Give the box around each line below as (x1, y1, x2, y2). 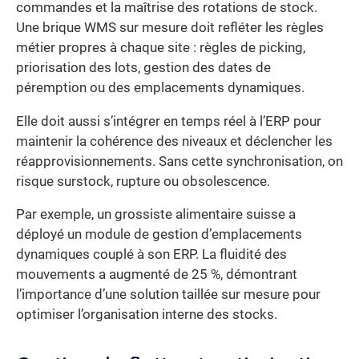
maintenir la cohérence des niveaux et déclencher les (16, 133, 333, 149)
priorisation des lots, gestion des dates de (16, 60, 271, 76)
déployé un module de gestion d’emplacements (16, 227, 302, 243)
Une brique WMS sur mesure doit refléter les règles (16, 20, 324, 36)
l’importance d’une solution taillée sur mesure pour (16, 287, 321, 303)
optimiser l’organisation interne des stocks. (16, 307, 277, 323)
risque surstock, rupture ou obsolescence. (16, 173, 270, 189)
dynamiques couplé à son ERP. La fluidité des (16, 247, 287, 263)
